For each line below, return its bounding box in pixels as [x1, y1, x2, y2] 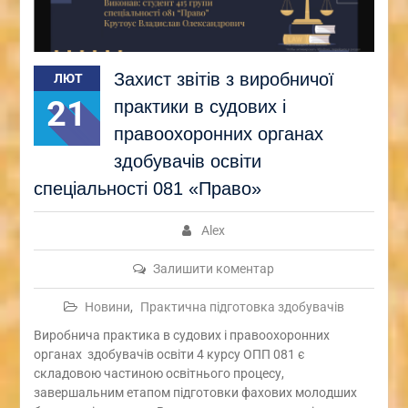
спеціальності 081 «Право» [33, 178, 261, 199]
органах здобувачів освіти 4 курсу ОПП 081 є [33, 347, 305, 362]
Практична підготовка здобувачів [139, 300, 344, 315]
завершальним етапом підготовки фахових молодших [33, 385, 357, 401]
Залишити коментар [153, 261, 275, 277]
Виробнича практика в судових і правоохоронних [33, 328, 330, 343]
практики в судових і [113, 97, 286, 117]
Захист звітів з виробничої [113, 69, 334, 90]
